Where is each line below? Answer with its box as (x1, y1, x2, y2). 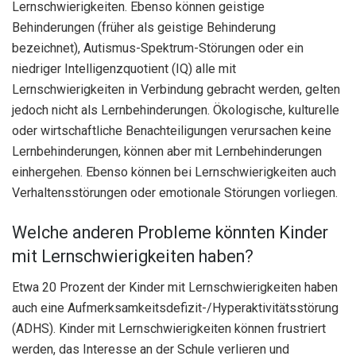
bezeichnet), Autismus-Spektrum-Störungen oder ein (12, 41, 304, 56)
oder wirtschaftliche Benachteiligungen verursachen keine (12, 123, 331, 139)
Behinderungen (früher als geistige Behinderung (12, 20, 276, 36)
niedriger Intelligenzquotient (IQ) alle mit (12, 61, 236, 77)
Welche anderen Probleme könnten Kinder (12, 222, 328, 242)
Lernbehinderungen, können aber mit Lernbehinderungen (12, 144, 322, 160)
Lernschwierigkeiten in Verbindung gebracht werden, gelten (12, 82, 340, 98)
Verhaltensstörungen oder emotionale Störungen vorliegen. (12, 185, 338, 201)
